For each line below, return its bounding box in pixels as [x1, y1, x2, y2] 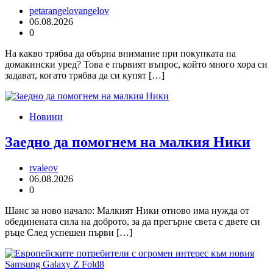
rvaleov [29, 163, 58, 174]
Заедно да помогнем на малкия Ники [5, 134, 250, 151]
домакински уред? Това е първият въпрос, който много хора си [5, 58, 268, 69]
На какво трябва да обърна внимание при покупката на [5, 48, 236, 58]
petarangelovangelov [29, 5, 109, 16]
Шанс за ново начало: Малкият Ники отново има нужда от [5, 205, 249, 216]
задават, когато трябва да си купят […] [5, 69, 165, 80]
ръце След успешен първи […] [5, 227, 132, 238]
